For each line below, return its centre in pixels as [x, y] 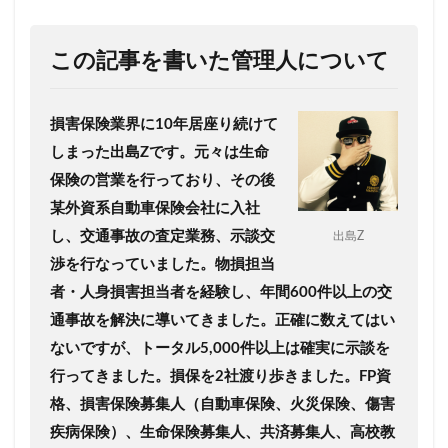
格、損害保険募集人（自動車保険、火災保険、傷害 [222, 404]
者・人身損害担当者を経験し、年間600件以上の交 [221, 292]
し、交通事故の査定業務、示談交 [162, 236]
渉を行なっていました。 [132, 264]
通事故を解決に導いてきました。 [162, 320]
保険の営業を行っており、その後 [162, 180]
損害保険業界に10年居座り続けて [164, 124]
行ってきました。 [110, 376]
